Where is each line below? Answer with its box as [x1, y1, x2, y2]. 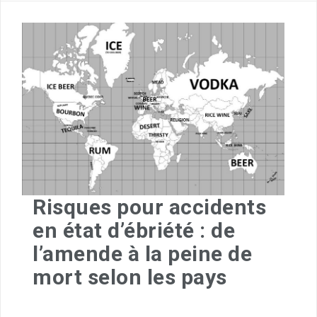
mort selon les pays [33, 264, 227, 289]
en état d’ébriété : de [33, 217, 235, 243]
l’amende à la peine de [33, 241, 252, 266]
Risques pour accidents [33, 194, 266, 219]
